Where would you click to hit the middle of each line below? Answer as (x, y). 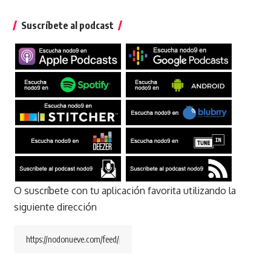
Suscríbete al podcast (67, 26)
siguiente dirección (55, 207)
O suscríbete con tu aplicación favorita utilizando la (125, 191)
